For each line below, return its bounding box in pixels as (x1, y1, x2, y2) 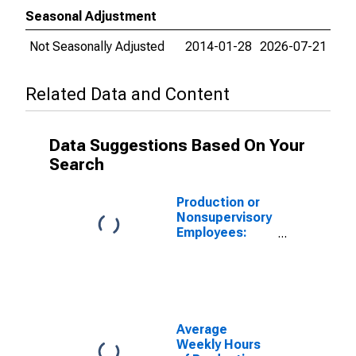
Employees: (176, 225, 247, 240)
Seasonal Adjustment (25, 9, 157, 24)
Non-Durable (176, 255, 253, 270)
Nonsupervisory (176, 210, 272, 225)
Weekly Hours (176, 337, 261, 352)
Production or (176, 195, 260, 210)
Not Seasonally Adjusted (29, 39, 164, 54)
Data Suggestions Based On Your (49, 136, 305, 155)
